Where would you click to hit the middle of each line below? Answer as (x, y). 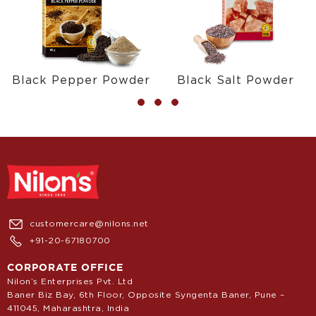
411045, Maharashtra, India (68, 308)
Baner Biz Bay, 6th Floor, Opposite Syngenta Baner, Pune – (146, 294)
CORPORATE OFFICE (65, 267)
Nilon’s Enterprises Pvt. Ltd (70, 281)
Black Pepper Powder (81, 80)
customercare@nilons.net (89, 223)
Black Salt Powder (235, 80)
